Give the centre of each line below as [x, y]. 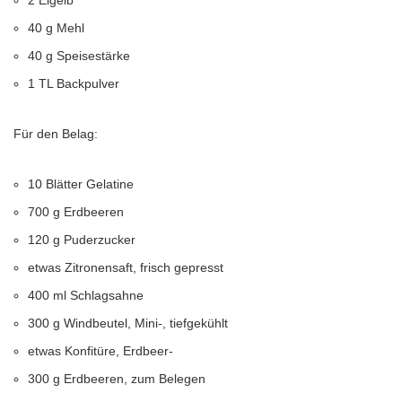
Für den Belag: [56, 134]
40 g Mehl [56, 28]
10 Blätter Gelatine [81, 184]
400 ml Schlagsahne [86, 295]
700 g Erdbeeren [76, 212]
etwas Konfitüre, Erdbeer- [100, 351]
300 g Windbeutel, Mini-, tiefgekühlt [128, 323]
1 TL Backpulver [74, 83]
